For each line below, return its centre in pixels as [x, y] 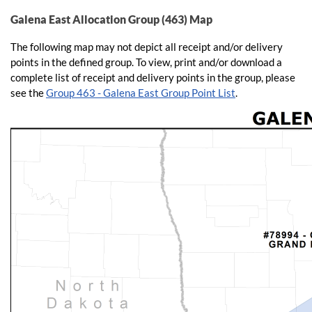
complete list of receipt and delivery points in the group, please [153, 77]
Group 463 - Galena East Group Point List [141, 93]
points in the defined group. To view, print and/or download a [146, 62]
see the [28, 93]
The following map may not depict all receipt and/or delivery [147, 47]
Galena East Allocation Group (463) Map [111, 19]
